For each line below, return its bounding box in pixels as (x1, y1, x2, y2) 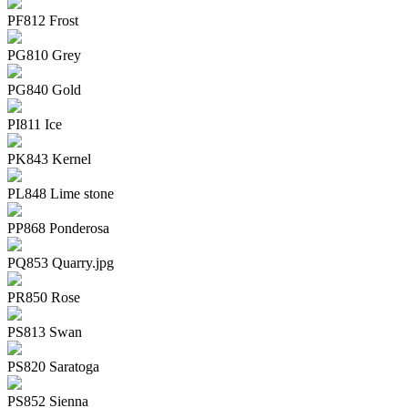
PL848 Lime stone (7, 186, 114, 202)
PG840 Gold (7, 82, 81, 98)
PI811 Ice (7, 117, 62, 133)
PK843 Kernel (7, 151, 91, 168)
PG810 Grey (7, 47, 81, 64)
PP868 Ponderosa (7, 220, 109, 237)
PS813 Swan (7, 324, 82, 341)
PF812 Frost (7, 13, 78, 29)
